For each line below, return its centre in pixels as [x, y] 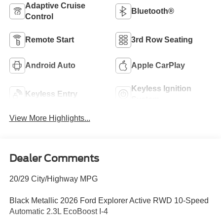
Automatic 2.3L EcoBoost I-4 [58, 212]
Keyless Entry [51, 94]
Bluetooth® [153, 11]
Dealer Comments [54, 159]
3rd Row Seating [162, 40]
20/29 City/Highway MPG [53, 179]
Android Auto [50, 66]
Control [39, 17]
